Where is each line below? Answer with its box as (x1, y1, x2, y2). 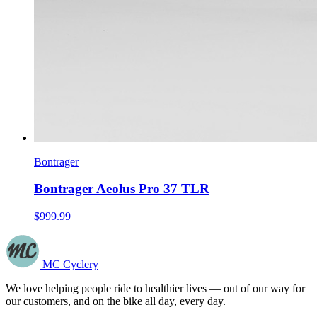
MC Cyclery (42, 258, 98, 270)
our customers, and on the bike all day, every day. (6, 294, 226, 307)
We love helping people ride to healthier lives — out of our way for (6, 282, 305, 294)
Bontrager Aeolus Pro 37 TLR (34, 181, 209, 197)
